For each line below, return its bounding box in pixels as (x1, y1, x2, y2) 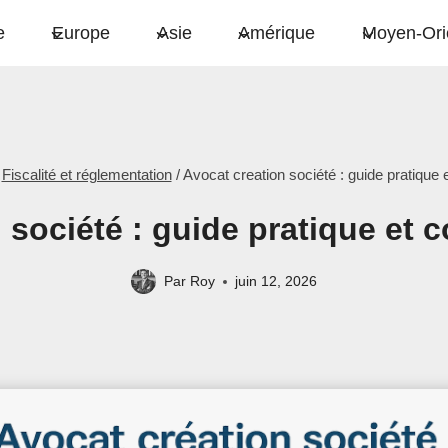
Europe (51, 22, 110, 43)
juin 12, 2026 (234, 273, 317, 290)
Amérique (238, 22, 316, 43)
